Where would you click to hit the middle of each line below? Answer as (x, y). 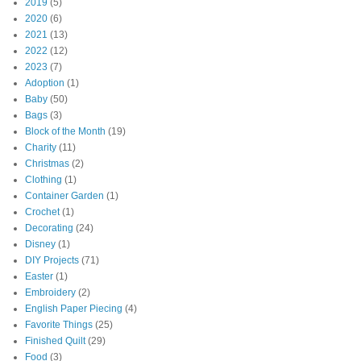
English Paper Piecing (74, 309)
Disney (40, 245)
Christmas (47, 164)
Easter (39, 277)
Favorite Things (59, 325)
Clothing (44, 180)
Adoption (45, 83)
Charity (41, 148)
